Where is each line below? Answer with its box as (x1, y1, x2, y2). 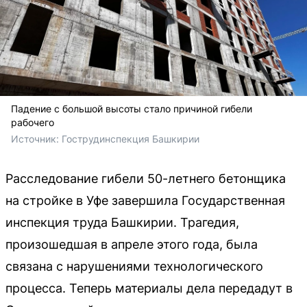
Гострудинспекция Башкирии (62, 132, 199, 145)
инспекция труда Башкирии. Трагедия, (5, 214, 239, 230)
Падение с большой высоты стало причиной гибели (11, 102, 252, 114)
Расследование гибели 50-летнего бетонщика (5, 171, 286, 186)
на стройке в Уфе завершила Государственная (5, 193, 285, 208)
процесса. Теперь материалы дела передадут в (5, 280, 293, 295)
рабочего (11, 116, 54, 128)
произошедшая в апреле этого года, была (5, 236, 258, 251)
